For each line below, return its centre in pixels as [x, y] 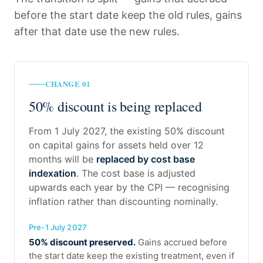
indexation [53, 173]
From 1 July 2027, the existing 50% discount [127, 131]
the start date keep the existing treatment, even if [131, 256]
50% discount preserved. [82, 242]
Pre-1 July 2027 [58, 227]
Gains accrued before [181, 242]
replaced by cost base [146, 159]
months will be [63, 159]
